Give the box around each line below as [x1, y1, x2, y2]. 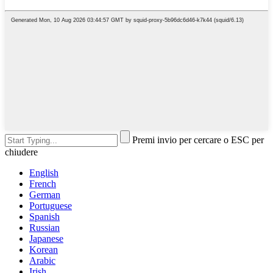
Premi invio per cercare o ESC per [132, 135, 264, 146]
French [29, 179, 56, 190]
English [29, 168, 58, 179]
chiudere [5, 147, 38, 158]
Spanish [29, 211, 60, 222]
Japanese [29, 233, 63, 244]
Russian [29, 222, 60, 233]
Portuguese [29, 200, 72, 211]
